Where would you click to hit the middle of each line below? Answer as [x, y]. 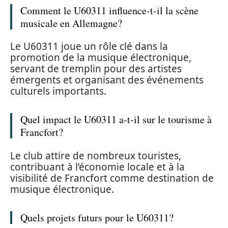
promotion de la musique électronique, [101, 58]
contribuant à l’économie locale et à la [97, 167]
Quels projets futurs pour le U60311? [97, 217]
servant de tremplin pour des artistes [96, 69]
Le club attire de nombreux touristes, [96, 155]
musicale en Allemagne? [71, 23]
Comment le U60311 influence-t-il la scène [109, 10]
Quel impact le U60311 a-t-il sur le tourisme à [116, 120]
